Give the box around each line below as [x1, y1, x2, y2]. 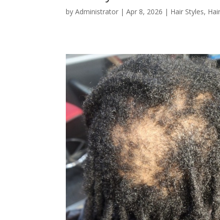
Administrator [75, 6, 119, 16]
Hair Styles [170, 6, 204, 16]
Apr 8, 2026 [126, 6, 163, 16]
